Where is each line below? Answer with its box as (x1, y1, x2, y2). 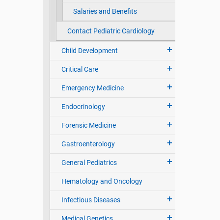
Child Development (61, 47, 118, 55)
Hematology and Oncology (61, 177, 142, 186)
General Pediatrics (61, 159, 117, 167)
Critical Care (61, 65, 98, 74)
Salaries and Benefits (73, 7, 137, 16)
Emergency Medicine (61, 84, 124, 92)
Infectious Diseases (61, 196, 120, 204)
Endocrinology (61, 103, 105, 111)
